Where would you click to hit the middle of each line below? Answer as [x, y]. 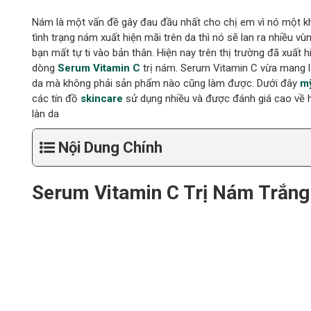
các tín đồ [56, 98]
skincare [101, 98]
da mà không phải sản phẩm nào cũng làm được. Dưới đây [166, 83]
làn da [45, 114]
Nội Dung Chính [110, 147]
